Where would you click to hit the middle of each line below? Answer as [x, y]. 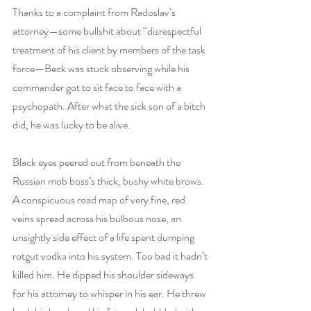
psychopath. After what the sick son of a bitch [110, 106]
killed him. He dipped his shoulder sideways [104, 275]
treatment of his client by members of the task [110, 50]
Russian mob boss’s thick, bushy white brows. [109, 181]
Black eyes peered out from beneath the [98, 162]
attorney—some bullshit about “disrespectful [108, 31]
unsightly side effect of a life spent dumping [104, 237]
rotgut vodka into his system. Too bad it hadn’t [111, 256]
